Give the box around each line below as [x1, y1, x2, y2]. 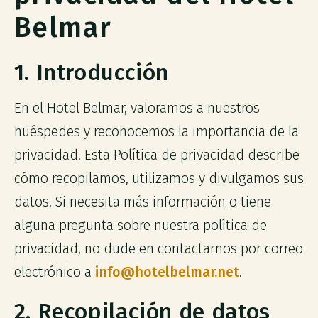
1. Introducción [13, 59, 170, 86]
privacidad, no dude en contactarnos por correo [13, 240, 303, 257]
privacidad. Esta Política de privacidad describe [13, 146, 300, 163]
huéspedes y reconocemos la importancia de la [13, 123, 299, 140]
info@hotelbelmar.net [94, 263, 239, 280]
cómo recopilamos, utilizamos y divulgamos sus [13, 170, 304, 187]
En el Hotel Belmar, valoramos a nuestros [13, 99, 260, 116]
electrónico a [13, 263, 95, 280]
